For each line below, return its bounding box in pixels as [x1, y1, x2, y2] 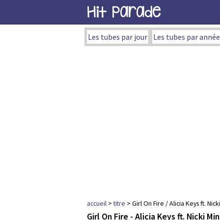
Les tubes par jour [88, 32, 147, 42]
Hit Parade [87, 3, 161, 21]
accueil [87, 199, 107, 208]
